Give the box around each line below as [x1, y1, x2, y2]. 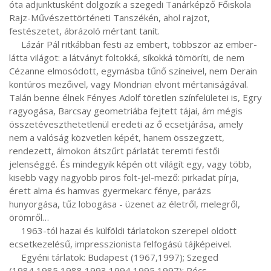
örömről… [9, 211, 51, 223]
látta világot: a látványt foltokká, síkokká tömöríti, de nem [9, 51, 244, 64]
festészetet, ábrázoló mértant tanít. [9, 25, 160, 37]
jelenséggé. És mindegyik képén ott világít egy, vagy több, [9, 158, 252, 170]
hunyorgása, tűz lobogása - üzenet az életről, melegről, [9, 198, 240, 210]
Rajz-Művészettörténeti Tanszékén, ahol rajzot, [9, 11, 210, 24]
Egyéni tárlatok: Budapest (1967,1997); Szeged [9, 251, 21, 263]
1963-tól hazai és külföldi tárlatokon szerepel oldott [9, 224, 21, 237]
